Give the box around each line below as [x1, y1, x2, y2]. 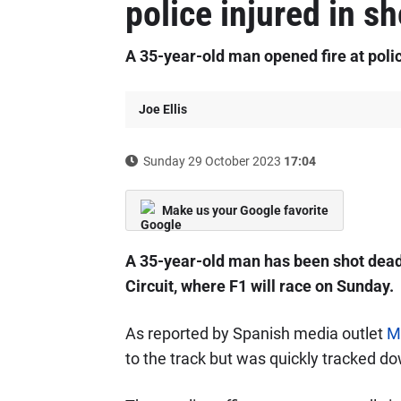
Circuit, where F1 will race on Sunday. [124, 277, 394, 295]
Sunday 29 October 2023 [140, 154, 284, 168]
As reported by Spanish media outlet [124, 324, 387, 343]
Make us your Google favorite [161, 203, 328, 218]
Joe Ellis [138, 102, 187, 116]
